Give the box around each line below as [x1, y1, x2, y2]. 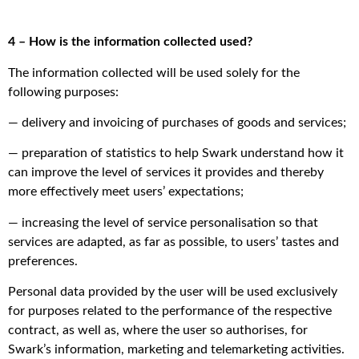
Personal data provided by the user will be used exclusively [8, 285, 337, 299]
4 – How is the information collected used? [8, 35, 252, 49]
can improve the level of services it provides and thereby [8, 166, 324, 179]
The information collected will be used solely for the [8, 66, 300, 79]
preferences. [8, 254, 78, 268]
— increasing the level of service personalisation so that [8, 216, 318, 229]
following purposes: [8, 85, 119, 99]
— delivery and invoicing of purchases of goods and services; [8, 116, 346, 130]
